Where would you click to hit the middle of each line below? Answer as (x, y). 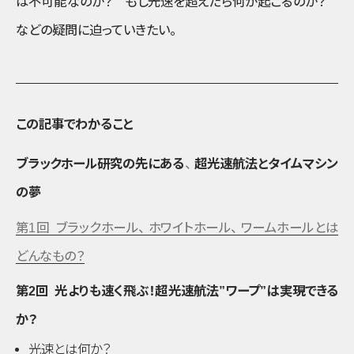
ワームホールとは (290, 227)
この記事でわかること (74, 124)
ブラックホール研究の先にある (100, 164)
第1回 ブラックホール (77, 227)
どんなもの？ (50, 256)
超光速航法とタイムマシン (266, 164)
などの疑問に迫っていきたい (93, 30)
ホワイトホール (190, 227)
